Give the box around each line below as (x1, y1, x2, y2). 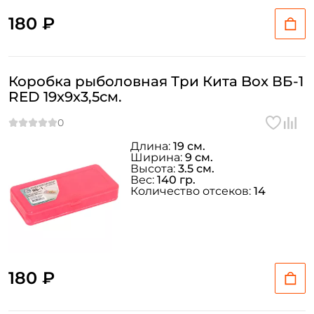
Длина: (130, 139, 173, 153)
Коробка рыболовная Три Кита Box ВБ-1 (8, 73, 303, 90)
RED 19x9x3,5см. (8, 88, 122, 105)
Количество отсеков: (130, 184, 254, 198)
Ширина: (130, 151, 185, 164)
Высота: (130, 162, 178, 175)
